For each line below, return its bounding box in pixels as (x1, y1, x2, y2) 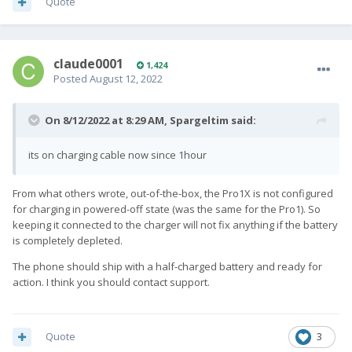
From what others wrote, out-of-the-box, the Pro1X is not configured (13, 186, 333, 201)
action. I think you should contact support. (13, 275, 210, 290)
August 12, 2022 (90, 71, 163, 86)
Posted (53, 71, 90, 86)
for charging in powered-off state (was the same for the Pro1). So (13, 202, 321, 217)
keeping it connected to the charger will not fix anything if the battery (13, 218, 338, 233)
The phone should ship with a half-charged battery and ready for (13, 259, 322, 274)
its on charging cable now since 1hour (28, 148, 207, 163)
